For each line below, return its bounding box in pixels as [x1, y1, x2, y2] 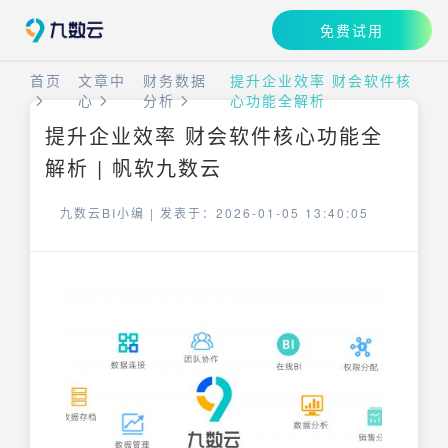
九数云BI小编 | [60, 204, 160, 221]
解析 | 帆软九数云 [45, 153, 222, 182]
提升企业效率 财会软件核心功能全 [45, 121, 383, 150]
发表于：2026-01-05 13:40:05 [160, 204, 369, 221]
